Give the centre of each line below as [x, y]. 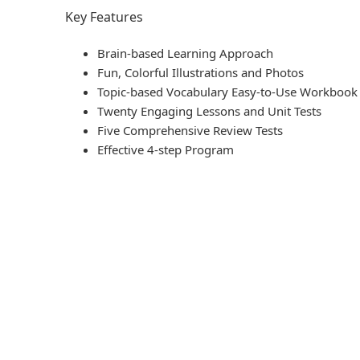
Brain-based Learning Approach [185, 53]
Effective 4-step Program [166, 150]
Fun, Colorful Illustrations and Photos [200, 73]
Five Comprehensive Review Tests [190, 131]
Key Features [104, 17]
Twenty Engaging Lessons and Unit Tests [209, 111]
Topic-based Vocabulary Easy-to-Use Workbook [227, 92]
